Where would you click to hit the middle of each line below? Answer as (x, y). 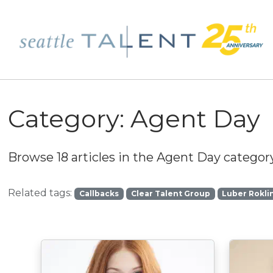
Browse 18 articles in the (83, 158)
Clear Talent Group (170, 194)
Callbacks (99, 194)
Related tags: (40, 193)
